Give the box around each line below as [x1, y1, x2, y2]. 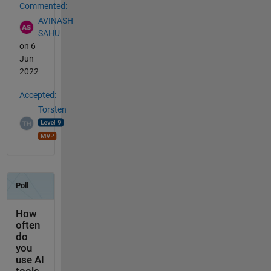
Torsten [38, 105, 67, 115]
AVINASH [38, 16, 73, 26]
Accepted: [19, 90, 56, 100]
